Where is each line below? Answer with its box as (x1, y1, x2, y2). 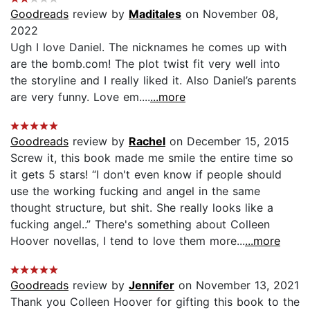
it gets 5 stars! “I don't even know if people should (10, 167, 282, 181)
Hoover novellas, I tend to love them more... (10, 233, 245, 248)
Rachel (129, 134, 165, 148)
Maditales (129, 6, 181, 21)
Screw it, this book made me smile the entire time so (10, 150, 293, 165)
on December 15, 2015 (165, 134, 289, 148)
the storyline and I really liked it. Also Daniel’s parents (10, 73, 296, 87)
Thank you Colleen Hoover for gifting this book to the (10, 294, 300, 309)
